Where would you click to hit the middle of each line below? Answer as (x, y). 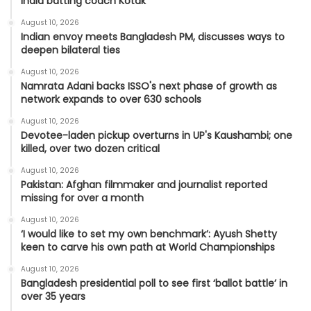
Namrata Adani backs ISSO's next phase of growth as (149, 86)
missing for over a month (82, 198)
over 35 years (53, 297)
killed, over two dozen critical (90, 149)
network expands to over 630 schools (111, 100)
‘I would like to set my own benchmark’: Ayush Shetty (149, 234)
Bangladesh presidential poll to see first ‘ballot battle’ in (154, 284)
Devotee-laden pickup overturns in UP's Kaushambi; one (157, 136)
